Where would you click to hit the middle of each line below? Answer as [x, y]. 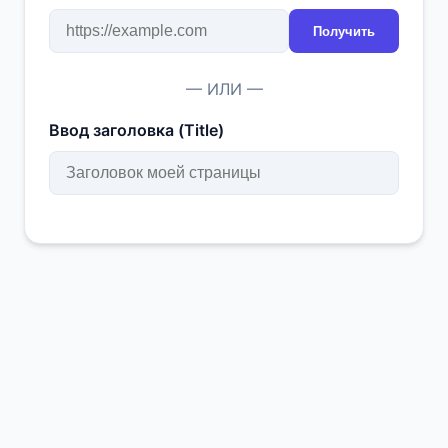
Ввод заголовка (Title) [136, 130]
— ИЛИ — [224, 89]
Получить [344, 31]
